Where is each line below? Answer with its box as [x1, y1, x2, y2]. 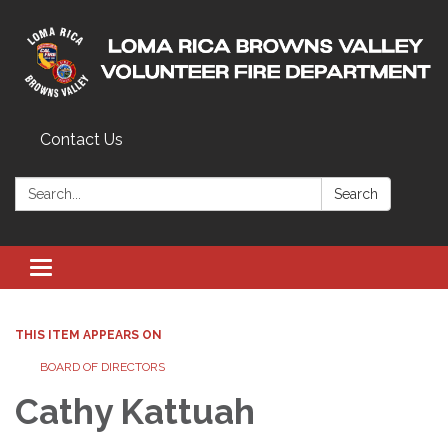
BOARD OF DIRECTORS [40, 359, 165, 374]
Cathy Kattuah [15, 390, 255, 432]
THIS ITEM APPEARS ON [15, 327, 162, 342]
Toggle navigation [40, 259, 173, 279]
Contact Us [40, 129, 123, 149]
